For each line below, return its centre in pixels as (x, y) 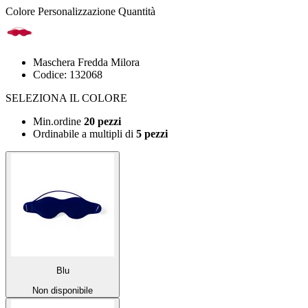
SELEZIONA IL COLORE (66, 98)
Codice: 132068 (68, 75)
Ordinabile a (61, 134)
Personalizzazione (77, 11)
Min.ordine (58, 121)
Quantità (137, 11)
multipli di (113, 134)
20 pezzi (102, 121)
